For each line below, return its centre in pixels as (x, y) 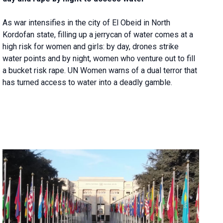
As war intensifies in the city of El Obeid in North (87, 22)
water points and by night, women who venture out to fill (99, 58)
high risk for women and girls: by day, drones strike (91, 46)
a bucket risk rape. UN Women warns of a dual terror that (100, 70)
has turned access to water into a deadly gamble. (88, 82)
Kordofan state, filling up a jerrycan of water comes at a (98, 34)
